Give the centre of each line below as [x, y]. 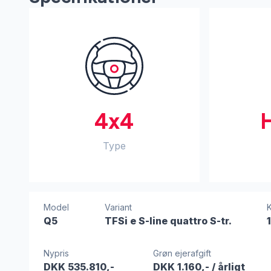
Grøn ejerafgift [182, 253]
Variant [118, 207]
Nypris [56, 253]
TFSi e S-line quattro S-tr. [168, 221]
